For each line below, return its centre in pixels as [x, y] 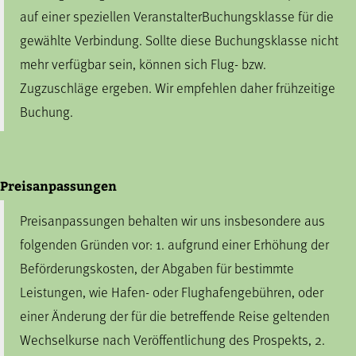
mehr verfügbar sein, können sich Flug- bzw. [143, 64]
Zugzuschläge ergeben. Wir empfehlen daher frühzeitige [178, 87]
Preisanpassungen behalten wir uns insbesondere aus [172, 220]
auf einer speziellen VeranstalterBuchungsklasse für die [177, 16]
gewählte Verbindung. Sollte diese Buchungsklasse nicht [179, 40]
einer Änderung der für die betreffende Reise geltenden [175, 315]
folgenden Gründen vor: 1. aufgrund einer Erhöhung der [174, 244]
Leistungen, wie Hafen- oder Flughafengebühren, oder [172, 292]
